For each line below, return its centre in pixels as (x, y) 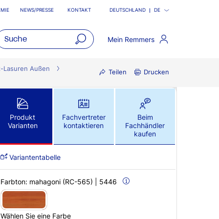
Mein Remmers (131, 39)
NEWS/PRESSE (37, 10)
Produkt (23, 117)
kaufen (145, 134)
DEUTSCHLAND (128, 10)
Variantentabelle (34, 157)
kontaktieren (84, 125)
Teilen (118, 72)
